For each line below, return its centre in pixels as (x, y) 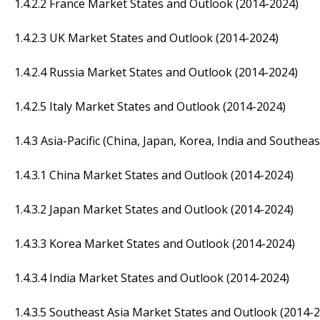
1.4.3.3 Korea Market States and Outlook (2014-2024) (155, 243)
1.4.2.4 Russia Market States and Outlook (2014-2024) (156, 72)
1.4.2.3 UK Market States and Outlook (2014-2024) (146, 37)
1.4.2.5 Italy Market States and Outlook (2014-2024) (150, 106)
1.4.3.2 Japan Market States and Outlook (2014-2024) (154, 209)
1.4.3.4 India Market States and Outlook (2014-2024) (152, 277)
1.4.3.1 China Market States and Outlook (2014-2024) (154, 175)
